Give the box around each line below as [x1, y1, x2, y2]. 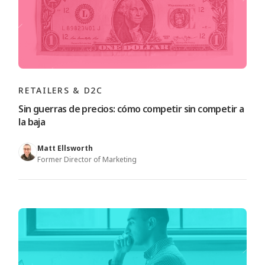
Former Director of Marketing [37, 154, 137, 164]
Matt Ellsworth [37, 143, 93, 153]
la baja [18, 115, 46, 128]
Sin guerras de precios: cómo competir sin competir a [18, 102, 244, 115]
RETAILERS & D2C [18, 85, 103, 96]
